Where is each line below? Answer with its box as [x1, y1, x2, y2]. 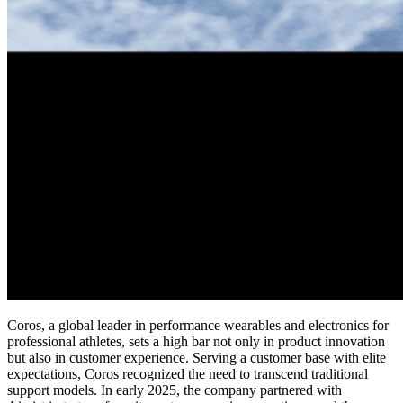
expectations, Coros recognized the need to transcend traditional [7, 366, 368, 382]
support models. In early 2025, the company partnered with [7, 382, 342, 399]
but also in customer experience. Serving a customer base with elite [7, 350, 386, 366]
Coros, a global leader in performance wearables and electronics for [7, 318, 389, 334]
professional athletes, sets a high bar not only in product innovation [7, 334, 385, 350]
